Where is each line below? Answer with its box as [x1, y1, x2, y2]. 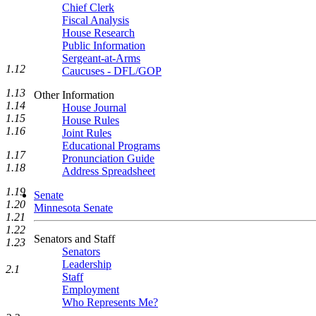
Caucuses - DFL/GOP [62, 65, 162, 77]
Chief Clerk [62, 1, 114, 13]
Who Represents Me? [62, 296, 158, 308]
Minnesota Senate [34, 202, 113, 214]
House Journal [62, 102, 126, 114]
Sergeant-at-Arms [62, 52, 140, 64]
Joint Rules [62, 127, 111, 139]
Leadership [62, 258, 111, 270]
